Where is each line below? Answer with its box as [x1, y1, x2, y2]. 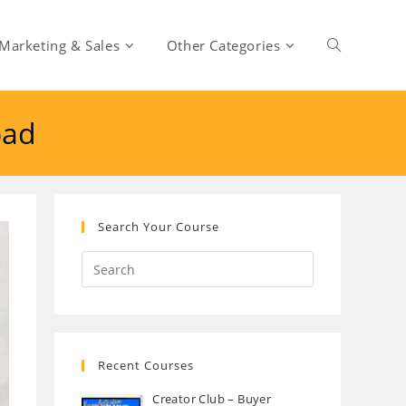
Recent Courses [98, 357, 194, 373]
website [327, 127, 374, 144]
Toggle [327, 36, 367, 53]
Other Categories [166, 36, 281, 54]
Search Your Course [98, 218, 219, 235]
